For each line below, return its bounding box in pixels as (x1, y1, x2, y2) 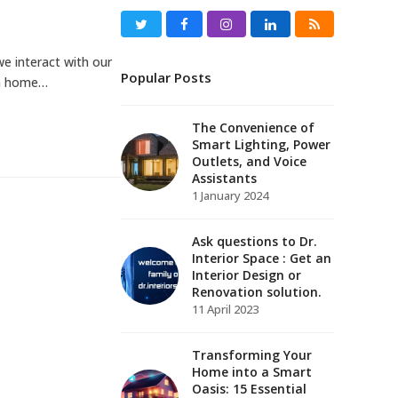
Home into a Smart (192, 363, 312, 380)
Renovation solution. (192, 283, 322, 300)
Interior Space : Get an (192, 250, 331, 267)
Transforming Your (192, 346, 312, 363)
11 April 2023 (192, 301, 259, 317)
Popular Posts (121, 68, 211, 86)
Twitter (146, 14, 194, 32)
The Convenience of (192, 119, 314, 136)
